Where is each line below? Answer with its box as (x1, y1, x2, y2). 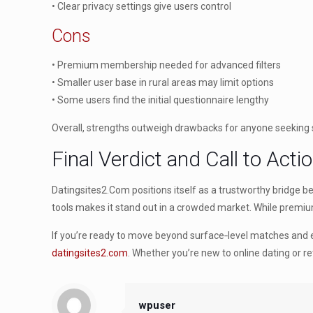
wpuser (139, 299, 175, 312)
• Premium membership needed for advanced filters (52, 59, 282, 71)
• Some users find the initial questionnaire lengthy (52, 94, 270, 105)
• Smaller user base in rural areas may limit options (52, 77, 275, 88)
